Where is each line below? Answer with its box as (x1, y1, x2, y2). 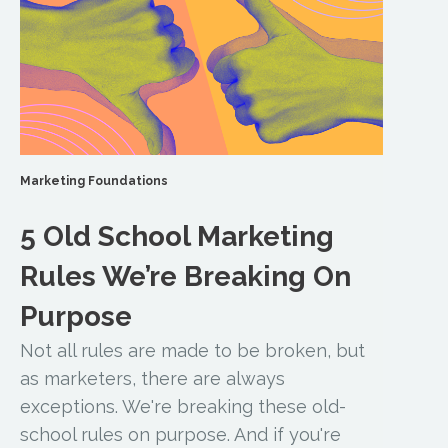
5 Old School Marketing (20, 219, 335, 253)
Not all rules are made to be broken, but (20, 339, 366, 361)
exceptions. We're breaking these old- (20, 395, 347, 417)
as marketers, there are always (20, 367, 286, 389)
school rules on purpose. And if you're (20, 423, 342, 445)
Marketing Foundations (20, 173, 169, 188)
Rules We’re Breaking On (20, 259, 352, 293)
